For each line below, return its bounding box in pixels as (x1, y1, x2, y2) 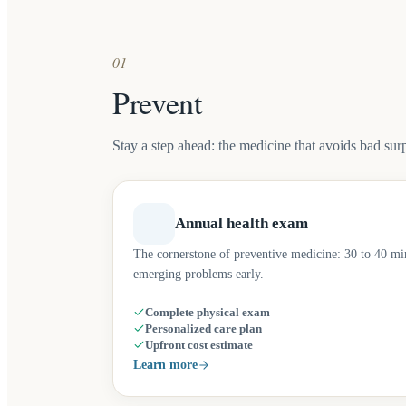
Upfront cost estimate (145, 339, 253, 352)
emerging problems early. (133, 267, 264, 281)
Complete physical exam (145, 306, 270, 319)
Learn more (133, 358, 198, 372)
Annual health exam (175, 215, 308, 232)
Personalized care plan (145, 323, 262, 335)
